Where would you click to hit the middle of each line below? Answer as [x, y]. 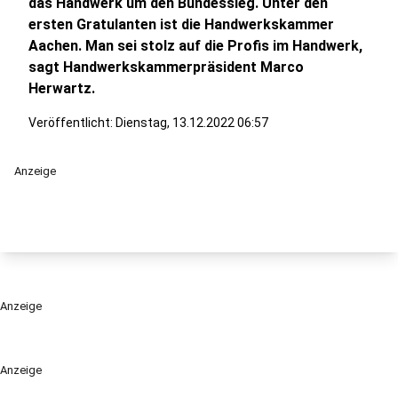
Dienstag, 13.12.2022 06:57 [192, 123]
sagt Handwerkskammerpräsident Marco [166, 67]
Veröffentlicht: [72, 123]
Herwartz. [62, 88]
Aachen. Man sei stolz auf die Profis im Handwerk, [195, 46]
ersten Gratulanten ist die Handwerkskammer [181, 24]
